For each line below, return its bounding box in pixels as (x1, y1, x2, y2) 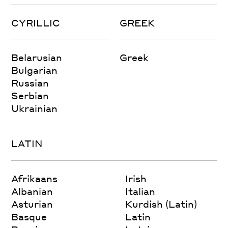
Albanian (11, 185, 53, 197)
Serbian (11, 90, 49, 102)
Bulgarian (11, 64, 58, 76)
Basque (11, 211, 47, 223)
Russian (11, 77, 49, 89)
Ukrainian (11, 102, 58, 115)
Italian (125, 185, 156, 197)
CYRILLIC (11, 16, 61, 28)
